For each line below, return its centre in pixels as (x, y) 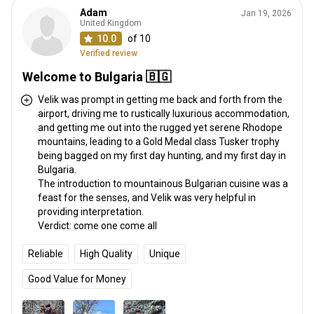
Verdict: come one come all (97, 225)
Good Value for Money (77, 279)
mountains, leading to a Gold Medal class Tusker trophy (159, 141)
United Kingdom (111, 23)
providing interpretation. (91, 211)
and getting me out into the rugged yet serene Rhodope (160, 127)
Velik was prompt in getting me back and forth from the (160, 99)
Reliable (46, 253)
